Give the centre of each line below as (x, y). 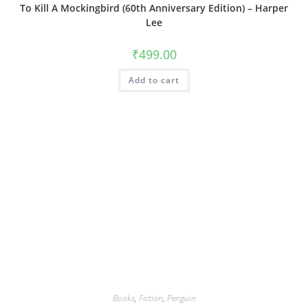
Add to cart (154, 80)
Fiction (151, 298)
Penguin (181, 298)
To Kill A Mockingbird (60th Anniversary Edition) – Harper (154, 8)
